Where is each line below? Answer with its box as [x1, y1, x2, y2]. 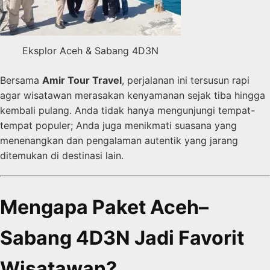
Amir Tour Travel [42, 74, 122, 86]
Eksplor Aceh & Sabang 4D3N [22, 44, 159, 57]
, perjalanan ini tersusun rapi [122, 74, 250, 86]
